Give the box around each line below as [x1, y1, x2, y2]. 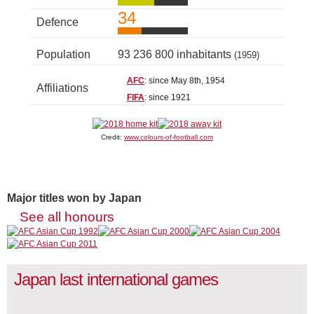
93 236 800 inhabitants [118, 48, 234, 61]
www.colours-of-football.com [124, 133, 213, 142]
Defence [36, 16, 78, 29]
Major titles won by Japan [7, 192, 142, 205]
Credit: [101, 133, 124, 142]
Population [36, 48, 90, 61]
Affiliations [36, 82, 88, 95]
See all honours [20, 210, 114, 225]
